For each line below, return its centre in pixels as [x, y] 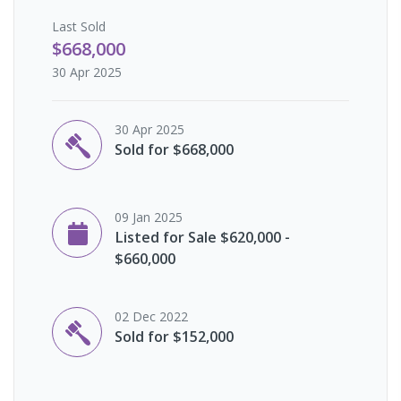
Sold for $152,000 [174, 336]
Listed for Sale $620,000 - [202, 237]
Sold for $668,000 [174, 149]
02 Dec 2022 [151, 316]
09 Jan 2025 [149, 217]
